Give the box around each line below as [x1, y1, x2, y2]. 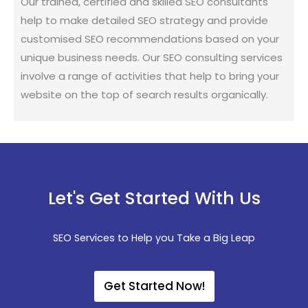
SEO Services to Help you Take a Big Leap [53, 231, 255, 245]
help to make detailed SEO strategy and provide [21, 13, 268, 28]
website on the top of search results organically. [21, 87, 268, 102]
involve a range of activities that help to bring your [21, 69, 279, 84]
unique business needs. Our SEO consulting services [21, 50, 283, 65]
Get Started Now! [103, 277, 205, 294]
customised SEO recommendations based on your [21, 32, 279, 47]
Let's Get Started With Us [47, 186, 261, 211]
